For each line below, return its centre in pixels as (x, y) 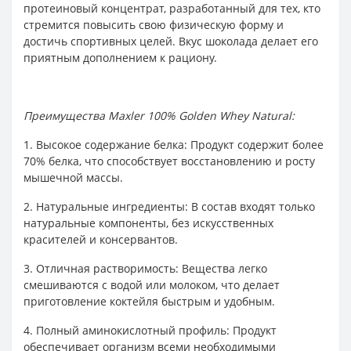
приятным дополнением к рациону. (120, 58)
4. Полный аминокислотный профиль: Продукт (150, 330)
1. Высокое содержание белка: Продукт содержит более (174, 145)
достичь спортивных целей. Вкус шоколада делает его (171, 41)
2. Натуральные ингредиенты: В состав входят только (169, 206)
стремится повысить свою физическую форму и (154, 25)
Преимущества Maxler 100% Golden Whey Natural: (159, 116)
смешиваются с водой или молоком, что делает (152, 285)
